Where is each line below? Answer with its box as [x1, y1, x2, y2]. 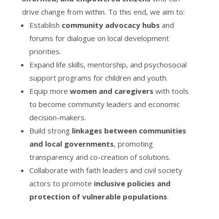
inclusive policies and [93, 178, 171, 188]
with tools [153, 86, 189, 96]
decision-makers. [29, 112, 86, 122]
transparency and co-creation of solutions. [29, 152, 171, 162]
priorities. [29, 46, 61, 56]
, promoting [113, 138, 153, 149]
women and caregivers [69, 86, 153, 96]
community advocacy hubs [61, 20, 160, 30]
